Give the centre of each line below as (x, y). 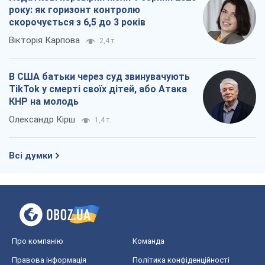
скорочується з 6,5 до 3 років (77, 22)
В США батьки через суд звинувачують (99, 77)
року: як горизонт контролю (75, 10)
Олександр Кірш (42, 120)
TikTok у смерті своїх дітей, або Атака (98, 89)
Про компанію (38, 241)
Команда (148, 241)
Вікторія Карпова (44, 41)
